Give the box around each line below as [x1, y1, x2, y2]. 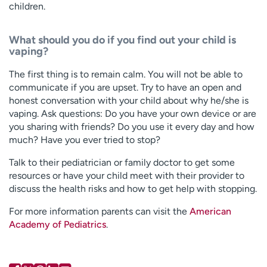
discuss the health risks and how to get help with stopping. [9, 182, 257, 194]
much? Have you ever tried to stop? [9, 133, 160, 145]
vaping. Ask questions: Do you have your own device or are [9, 107, 256, 119]
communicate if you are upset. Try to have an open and [9, 81, 241, 93]
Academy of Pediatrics [9, 218, 106, 230]
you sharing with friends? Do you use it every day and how [9, 120, 254, 132]
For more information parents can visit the [9, 205, 190, 217]
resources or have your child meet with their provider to [9, 169, 244, 181]
